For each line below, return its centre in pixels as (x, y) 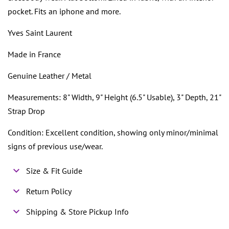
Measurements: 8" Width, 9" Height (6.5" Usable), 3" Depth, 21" (114, 97)
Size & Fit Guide (54, 171)
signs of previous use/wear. (55, 146)
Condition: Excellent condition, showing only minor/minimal (113, 133)
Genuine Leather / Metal (50, 76)
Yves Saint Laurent (40, 33)
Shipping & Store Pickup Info (78, 212)
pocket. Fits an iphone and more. (64, 12)
